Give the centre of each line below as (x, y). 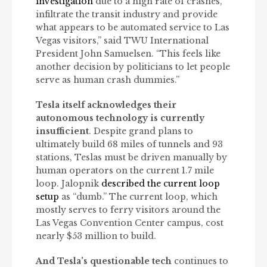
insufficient (62, 131)
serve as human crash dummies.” (108, 80)
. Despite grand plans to (141, 131)
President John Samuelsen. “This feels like (128, 54)
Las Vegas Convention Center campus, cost (130, 223)
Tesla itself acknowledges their (106, 105)
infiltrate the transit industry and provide (127, 15)
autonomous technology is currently (120, 118)
